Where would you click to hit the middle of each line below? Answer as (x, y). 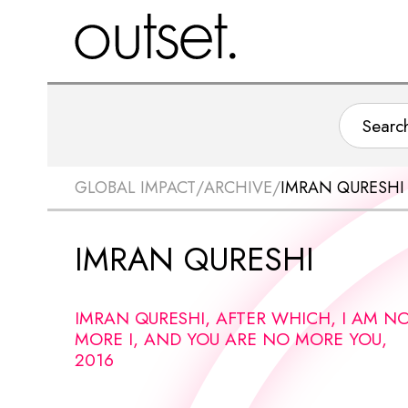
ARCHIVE (238, 188)
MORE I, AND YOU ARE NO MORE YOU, (231, 339)
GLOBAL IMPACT (135, 188)
